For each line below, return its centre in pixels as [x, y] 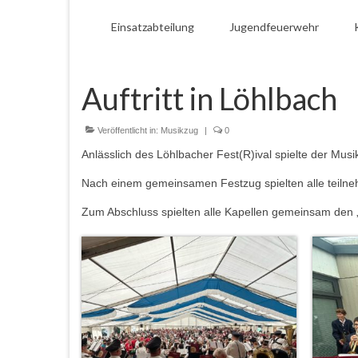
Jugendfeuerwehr [274, 27]
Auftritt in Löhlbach [209, 98]
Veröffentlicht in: [128, 130]
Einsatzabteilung [153, 27]
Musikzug [179, 130]
